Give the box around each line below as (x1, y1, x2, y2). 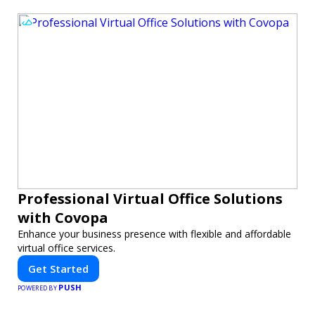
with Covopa (18, 207, 108, 227)
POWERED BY (18, 283, 59, 292)
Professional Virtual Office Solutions (18, 188, 283, 208)
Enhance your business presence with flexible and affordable (18, 226, 291, 240)
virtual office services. (18, 240, 115, 255)
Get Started (28, 261, 89, 276)
